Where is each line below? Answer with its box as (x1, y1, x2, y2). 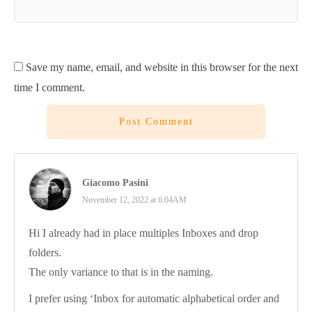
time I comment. (14, 81, 85, 93)
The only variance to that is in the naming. (29, 265, 213, 278)
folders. (29, 246, 61, 258)
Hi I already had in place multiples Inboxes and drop (29, 226, 258, 239)
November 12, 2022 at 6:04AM (82, 194, 187, 205)
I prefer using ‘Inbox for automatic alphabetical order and (29, 292, 279, 304)
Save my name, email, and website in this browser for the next (26, 61, 298, 73)
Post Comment (118, 116, 194, 127)
